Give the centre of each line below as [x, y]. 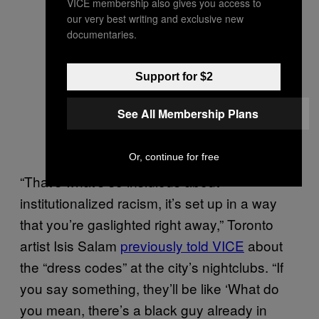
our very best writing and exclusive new [155, 18]
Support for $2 [174, 76]
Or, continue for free [174, 156]
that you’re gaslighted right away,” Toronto [147, 224]
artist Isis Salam [70, 245]
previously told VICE [182, 245]
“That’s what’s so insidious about [120, 181]
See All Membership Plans [188, 113]
